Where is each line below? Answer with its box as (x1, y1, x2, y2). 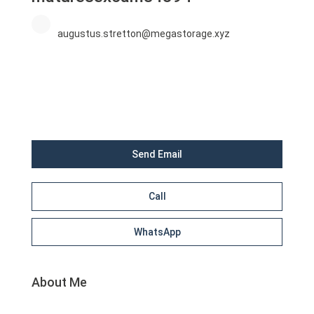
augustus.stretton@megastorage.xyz (57, 28, 231, 40)
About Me (32, 275, 88, 290)
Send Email (132, 149, 182, 161)
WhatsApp (133, 226, 181, 238)
